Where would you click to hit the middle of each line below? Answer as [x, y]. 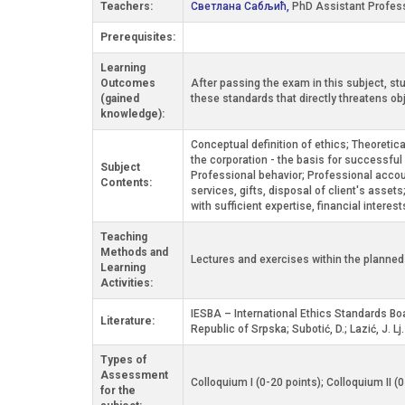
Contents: [126, 183]
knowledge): [132, 114]
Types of [123, 360]
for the [118, 391]
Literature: [127, 321]
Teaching [124, 237]
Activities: [127, 283]
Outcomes [128, 83]
